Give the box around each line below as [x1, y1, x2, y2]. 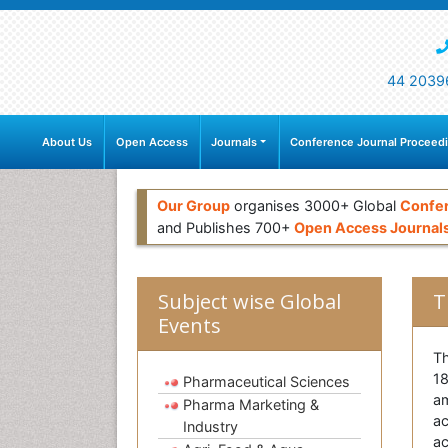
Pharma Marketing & [183, 396, 319, 414]
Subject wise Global [158, 288, 341, 316]
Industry [183, 418, 238, 436]
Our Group [157, 197, 230, 215]
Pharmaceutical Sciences [183, 373, 350, 391]
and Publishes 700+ [157, 219, 294, 237]
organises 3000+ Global [230, 197, 400, 215]
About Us [42, 135, 93, 150]
